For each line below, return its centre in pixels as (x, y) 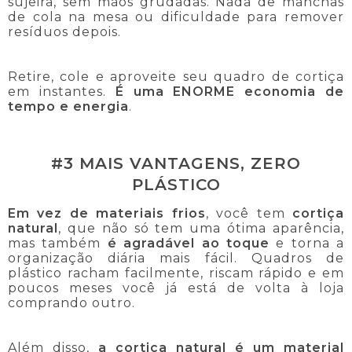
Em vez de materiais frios (107, 214)
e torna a (306, 244)
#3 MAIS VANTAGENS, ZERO (176, 163)
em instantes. (62, 91)
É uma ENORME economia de (230, 91)
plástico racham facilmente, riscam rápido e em (176, 273)
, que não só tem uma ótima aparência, (201, 229)
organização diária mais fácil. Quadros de (176, 258)
